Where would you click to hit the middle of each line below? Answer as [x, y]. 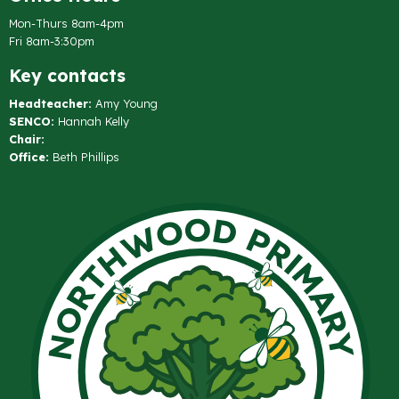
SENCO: [32, 121]
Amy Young [125, 103]
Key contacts [67, 75]
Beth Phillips [84, 156]
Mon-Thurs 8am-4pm [66, 23]
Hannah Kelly [92, 121]
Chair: [27, 138]
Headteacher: [50, 103]
